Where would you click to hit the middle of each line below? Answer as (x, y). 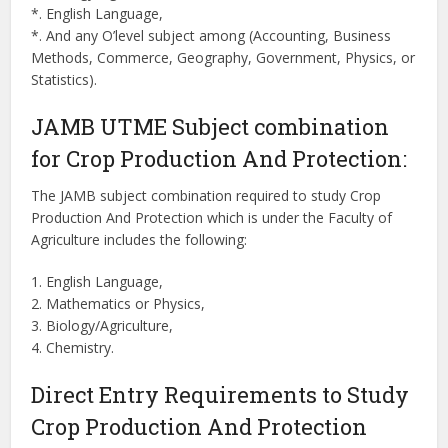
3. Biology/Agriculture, (102, 325)
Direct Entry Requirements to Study (220, 394)
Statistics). (64, 79)
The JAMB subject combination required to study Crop (206, 195)
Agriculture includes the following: (139, 239)
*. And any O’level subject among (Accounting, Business (211, 35)
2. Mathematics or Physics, (118, 303)
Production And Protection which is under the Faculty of (212, 217)
